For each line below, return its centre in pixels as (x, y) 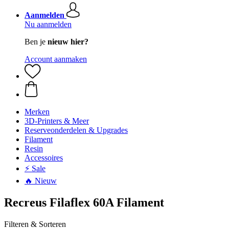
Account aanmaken (56, 59)
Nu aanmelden (48, 24)
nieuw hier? (68, 42)
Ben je (36, 42)
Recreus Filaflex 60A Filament (84, 202)
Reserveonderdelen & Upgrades (76, 130)
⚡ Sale (35, 168)
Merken (37, 112)
